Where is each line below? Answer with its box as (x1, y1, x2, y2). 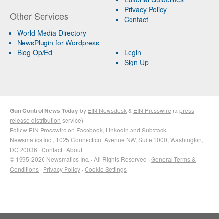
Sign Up (124, 57, 149, 67)
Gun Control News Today (10, 106, 78, 115)
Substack (142, 125, 166, 134)
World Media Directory (17, 27, 86, 38)
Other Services (10, 9, 68, 22)
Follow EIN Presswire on (10, 125, 76, 134)
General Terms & (151, 154, 196, 163)
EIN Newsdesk (88, 106, 127, 114)
